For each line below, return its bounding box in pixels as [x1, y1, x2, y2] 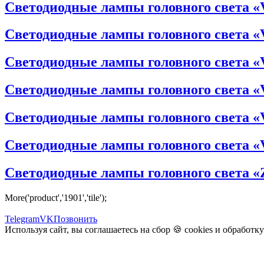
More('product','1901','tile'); [5, 192, 107, 203]
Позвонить [54, 213, 97, 224]
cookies [184, 224, 213, 235]
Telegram [5, 213, 39, 224]
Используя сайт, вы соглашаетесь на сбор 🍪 [5, 224, 184, 235]
